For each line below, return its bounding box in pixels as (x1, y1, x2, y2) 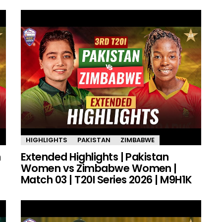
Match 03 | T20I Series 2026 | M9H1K (21, 172, 192, 187)
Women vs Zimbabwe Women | (21, 161, 177, 176)
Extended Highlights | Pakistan (21, 150, 169, 165)
